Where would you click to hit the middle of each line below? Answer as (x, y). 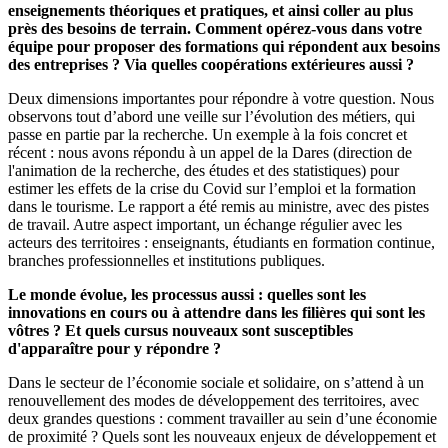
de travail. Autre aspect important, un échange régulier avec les (205, 224)
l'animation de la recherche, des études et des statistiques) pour (203, 170)
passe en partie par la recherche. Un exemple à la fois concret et (207, 134)
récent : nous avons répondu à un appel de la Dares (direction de (210, 152)
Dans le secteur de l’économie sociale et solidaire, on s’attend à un (216, 382)
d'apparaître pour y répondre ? (114, 348)
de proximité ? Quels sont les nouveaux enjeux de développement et (222, 436)
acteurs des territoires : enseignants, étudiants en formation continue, (221, 242)
